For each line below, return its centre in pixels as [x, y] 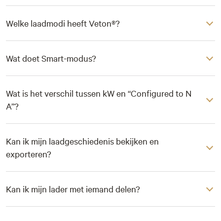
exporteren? [29, 154]
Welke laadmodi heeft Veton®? [63, 23]
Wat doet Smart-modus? [51, 58]
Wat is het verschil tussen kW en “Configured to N [99, 93]
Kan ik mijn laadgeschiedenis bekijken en [82, 141]
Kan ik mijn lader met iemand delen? [73, 189]
